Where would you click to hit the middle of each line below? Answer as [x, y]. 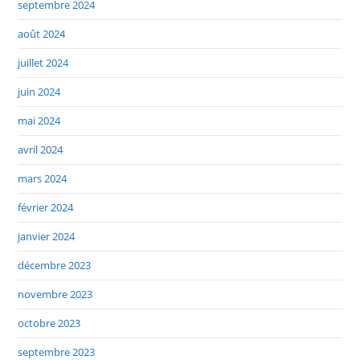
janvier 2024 [47, 237]
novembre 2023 [55, 295]
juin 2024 [39, 92]
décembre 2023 [55, 266]
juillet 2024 [43, 63]
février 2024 [46, 208]
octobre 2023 [49, 323]
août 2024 [42, 34]
